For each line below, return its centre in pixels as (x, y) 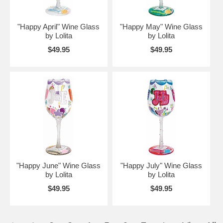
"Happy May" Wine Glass (161, 26)
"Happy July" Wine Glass (161, 165)
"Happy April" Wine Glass (59, 26)
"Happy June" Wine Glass (59, 165)
